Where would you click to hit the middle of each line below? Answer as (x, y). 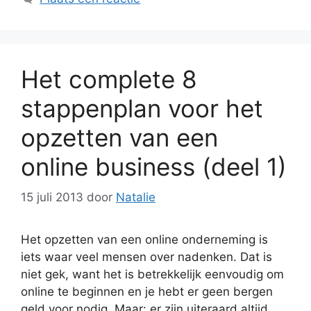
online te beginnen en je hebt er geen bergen (147, 292)
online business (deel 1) (154, 166)
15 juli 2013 (52, 197)
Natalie (136, 197)
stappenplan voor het (142, 108)
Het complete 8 (109, 79)
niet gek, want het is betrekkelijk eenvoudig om (152, 275)
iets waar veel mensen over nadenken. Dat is (146, 257)
